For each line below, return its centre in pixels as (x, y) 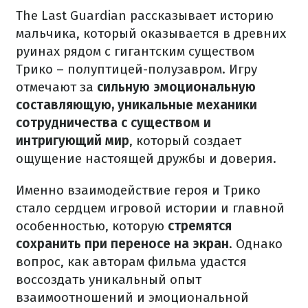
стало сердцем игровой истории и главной (150, 208)
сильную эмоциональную (176, 87)
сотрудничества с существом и (113, 123)
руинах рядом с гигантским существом (135, 51)
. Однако (256, 244)
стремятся (200, 226)
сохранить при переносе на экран (122, 244)
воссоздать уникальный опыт (109, 279)
